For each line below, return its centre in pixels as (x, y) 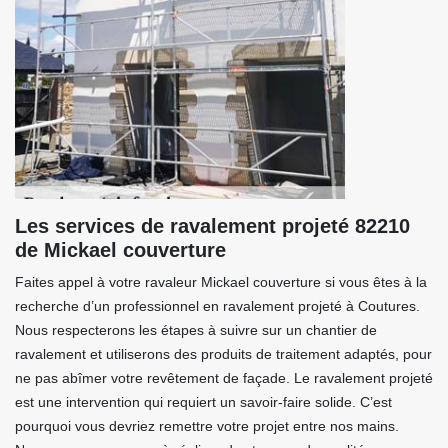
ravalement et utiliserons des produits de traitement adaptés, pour (223, 354)
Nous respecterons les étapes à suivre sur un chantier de (196, 330)
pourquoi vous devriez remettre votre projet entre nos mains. (207, 426)
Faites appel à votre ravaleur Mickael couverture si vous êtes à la (221, 282)
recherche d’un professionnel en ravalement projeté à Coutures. (217, 306)
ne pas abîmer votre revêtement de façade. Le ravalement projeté (224, 378)
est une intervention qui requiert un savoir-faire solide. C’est (203, 402)
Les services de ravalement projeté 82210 (212, 226)
